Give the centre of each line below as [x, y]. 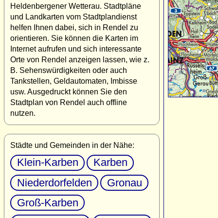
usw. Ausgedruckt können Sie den [69, 91]
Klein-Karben [47, 163]
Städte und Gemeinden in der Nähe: [72, 145]
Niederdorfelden [54, 182]
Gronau [124, 182]
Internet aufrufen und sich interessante [76, 49]
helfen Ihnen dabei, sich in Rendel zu [74, 27]
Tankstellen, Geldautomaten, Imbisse [74, 81]
